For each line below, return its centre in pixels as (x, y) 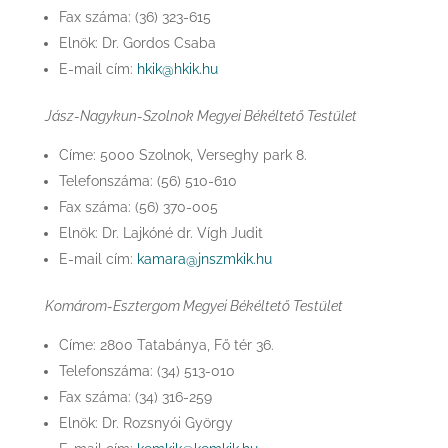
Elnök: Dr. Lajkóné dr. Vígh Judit (160, 233)
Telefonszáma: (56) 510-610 (147, 181)
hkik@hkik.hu (177, 69)
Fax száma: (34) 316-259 (135, 397)
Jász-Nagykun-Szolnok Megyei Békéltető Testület (200, 116)
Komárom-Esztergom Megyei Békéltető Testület (193, 306)
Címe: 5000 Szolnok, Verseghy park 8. (182, 155)
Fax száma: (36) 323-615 (134, 17)
